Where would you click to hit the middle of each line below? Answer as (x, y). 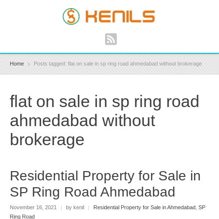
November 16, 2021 (34, 207)
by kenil (75, 207)
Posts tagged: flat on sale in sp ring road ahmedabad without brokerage (118, 64)
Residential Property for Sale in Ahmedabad (144, 207)
